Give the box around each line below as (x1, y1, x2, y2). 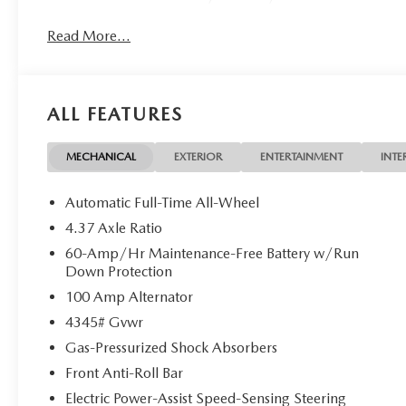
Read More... (47, 26, 131, 44)
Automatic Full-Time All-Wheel (65, 193, 261, 211)
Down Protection (65, 262, 173, 280)
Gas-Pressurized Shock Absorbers (65, 338, 278, 356)
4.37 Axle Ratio (65, 218, 163, 237)
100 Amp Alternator (65, 287, 194, 305)
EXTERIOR (174, 150, 223, 163)
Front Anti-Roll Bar (65, 363, 184, 382)
